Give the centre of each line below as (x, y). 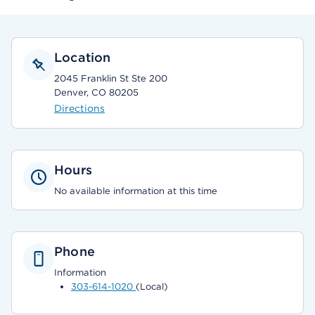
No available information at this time (136, 191)
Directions (79, 108)
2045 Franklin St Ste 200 (111, 78)
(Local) (152, 287)
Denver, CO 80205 (96, 92)
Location (83, 57)
